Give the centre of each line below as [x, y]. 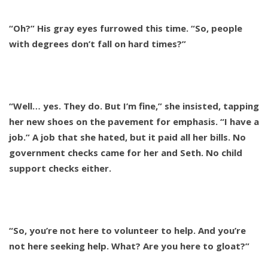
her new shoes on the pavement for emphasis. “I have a [134, 122]
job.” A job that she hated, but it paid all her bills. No [127, 137]
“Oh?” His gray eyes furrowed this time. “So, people [126, 28]
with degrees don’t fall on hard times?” [98, 44]
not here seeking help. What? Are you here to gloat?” [129, 246]
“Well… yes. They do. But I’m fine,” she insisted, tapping [134, 106]
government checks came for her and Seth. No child [126, 153]
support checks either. [60, 168]
